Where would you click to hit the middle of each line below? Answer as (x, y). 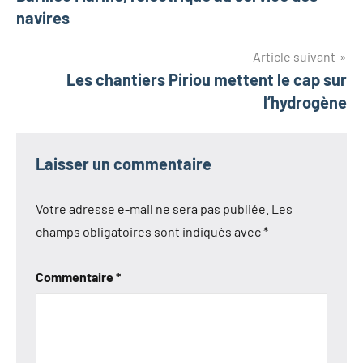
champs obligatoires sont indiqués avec (149, 232)
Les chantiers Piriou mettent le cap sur (207, 80)
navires (43, 18)
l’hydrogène (305, 102)
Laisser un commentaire (124, 164)
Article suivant (294, 57)
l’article (53, 39)
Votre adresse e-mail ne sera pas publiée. (152, 209)
